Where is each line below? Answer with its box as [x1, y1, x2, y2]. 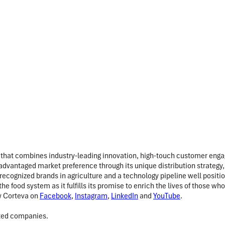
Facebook [40, 190, 71, 201]
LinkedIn [111, 190, 138, 201]
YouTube [153, 190, 180, 201]
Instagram [75, 190, 107, 201]
